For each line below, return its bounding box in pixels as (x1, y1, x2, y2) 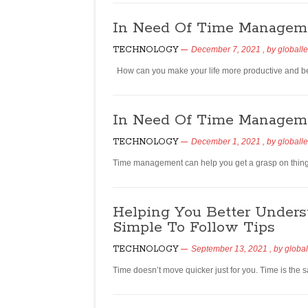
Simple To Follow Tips (113, 218, 275, 237)
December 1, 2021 (191, 137, 261, 146)
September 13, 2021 (191, 244, 267, 254)
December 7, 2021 (191, 45, 261, 54)
